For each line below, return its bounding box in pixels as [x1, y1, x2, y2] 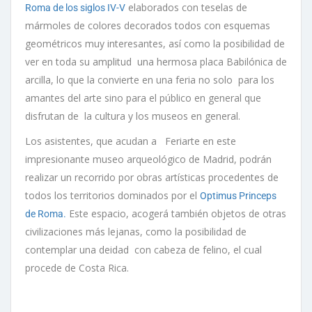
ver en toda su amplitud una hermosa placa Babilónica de [25, 54, 287, 68]
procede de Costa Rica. [25, 260, 129, 274]
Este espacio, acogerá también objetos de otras [66, 206, 286, 220]
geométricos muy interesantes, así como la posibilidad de [25, 36, 285, 50]
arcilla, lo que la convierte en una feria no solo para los [25, 72, 274, 86]
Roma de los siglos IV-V [25, 1, 125, 13]
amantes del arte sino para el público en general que [25, 91, 261, 104]
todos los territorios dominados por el [25, 188, 200, 202]
